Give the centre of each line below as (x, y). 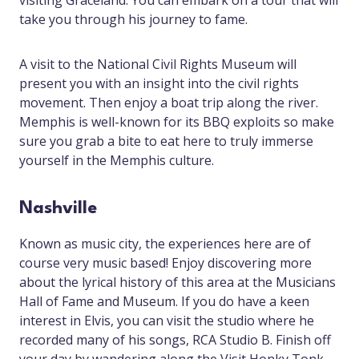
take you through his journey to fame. (133, 20)
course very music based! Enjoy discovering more (165, 263)
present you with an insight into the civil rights (159, 84)
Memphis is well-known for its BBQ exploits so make (177, 122)
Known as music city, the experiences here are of (165, 244)
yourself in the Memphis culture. (117, 161)
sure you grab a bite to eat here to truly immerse (166, 141)
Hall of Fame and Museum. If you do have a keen (164, 302)
